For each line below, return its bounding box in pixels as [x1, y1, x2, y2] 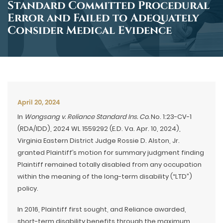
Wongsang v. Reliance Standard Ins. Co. [24, 112, 149, 121]
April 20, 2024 [17, 98, 60, 107]
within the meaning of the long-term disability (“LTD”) [17, 172, 192, 181]
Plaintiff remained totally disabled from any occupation [17, 160, 202, 169]
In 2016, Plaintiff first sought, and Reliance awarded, [17, 205, 186, 214]
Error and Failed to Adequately [7, 11, 199, 25]
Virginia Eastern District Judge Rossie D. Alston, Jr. [17, 136, 180, 145]
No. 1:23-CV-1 [149, 112, 192, 121]
